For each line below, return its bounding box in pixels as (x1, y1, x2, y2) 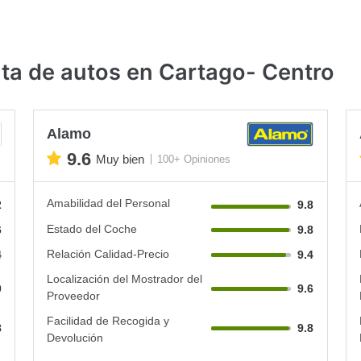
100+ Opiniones (157, 153, 231, 165)
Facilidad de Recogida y (47, 313, 170, 327)
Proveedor (47, 288, 101, 302)
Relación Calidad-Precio (47, 247, 170, 260)
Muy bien (96, 152, 145, 166)
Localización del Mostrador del (47, 272, 203, 285)
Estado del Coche (47, 222, 138, 235)
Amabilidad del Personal (47, 196, 171, 210)
